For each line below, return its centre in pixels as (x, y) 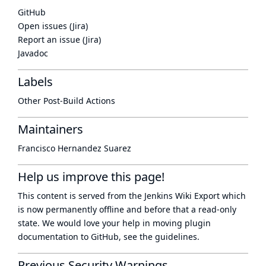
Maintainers (50, 129)
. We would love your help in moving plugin (124, 223)
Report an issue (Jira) (59, 39)
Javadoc (33, 53)
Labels (35, 82)
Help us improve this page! (91, 177)
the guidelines (168, 237)
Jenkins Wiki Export (182, 196)
